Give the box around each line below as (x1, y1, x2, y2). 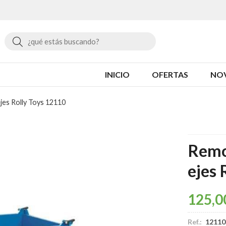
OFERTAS (152, 69, 188, 79)
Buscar (22, 34, 53, 47)
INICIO (105, 69, 130, 79)
